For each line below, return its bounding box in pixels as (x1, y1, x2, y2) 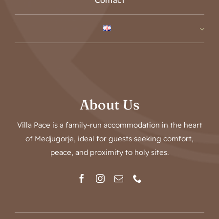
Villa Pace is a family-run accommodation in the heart (17, 120, 202, 130)
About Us (80, 96, 139, 113)
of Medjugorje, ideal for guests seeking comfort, (25, 134, 194, 144)
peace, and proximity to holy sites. (50, 148, 169, 157)
